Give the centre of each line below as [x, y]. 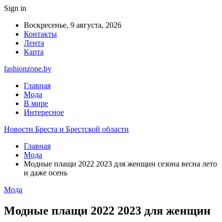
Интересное [44, 112]
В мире [36, 103]
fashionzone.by [28, 69]
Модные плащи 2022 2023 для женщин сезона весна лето [120, 164]
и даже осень [46, 173]
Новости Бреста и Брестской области [66, 129]
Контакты [40, 34]
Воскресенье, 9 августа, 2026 [73, 25]
